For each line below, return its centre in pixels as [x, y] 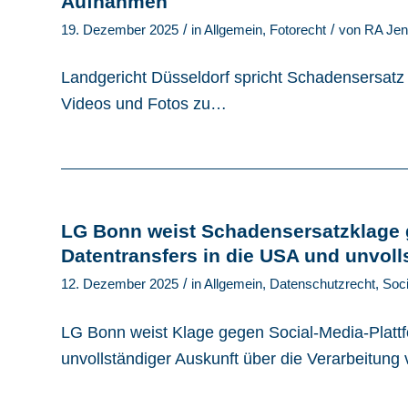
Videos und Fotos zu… [144, 104]
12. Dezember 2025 [120, 285]
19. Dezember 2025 [120, 30]
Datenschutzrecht [322, 285]
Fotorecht [298, 30]
